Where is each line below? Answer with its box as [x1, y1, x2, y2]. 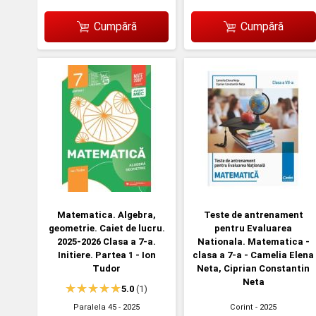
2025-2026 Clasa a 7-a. [57, 236, 157, 248]
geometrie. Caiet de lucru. [48, 223, 165, 234]
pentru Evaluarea [214, 223, 293, 234]
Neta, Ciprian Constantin [197, 263, 310, 274]
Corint [230, 303, 254, 312]
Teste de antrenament [203, 209, 303, 221]
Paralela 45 [73, 303, 117, 312]
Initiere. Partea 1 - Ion [57, 250, 156, 261]
